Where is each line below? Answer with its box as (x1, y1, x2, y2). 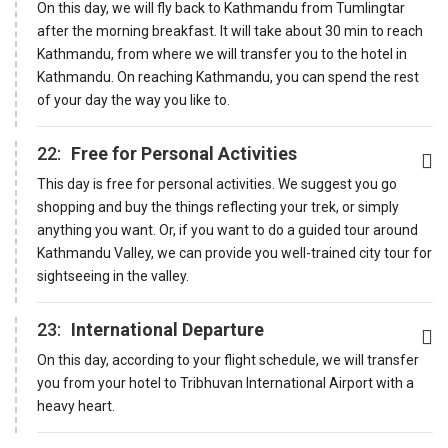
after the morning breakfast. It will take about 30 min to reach (37, 22, 423, 39)
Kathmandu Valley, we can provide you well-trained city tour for (37, 244, 432, 261)
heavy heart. (37, 397, 115, 414)
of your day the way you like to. (37, 91, 230, 108)
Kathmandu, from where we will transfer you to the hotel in (37, 45, 407, 62)
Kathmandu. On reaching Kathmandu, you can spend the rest (37, 68, 419, 85)
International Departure (71, 318, 264, 340)
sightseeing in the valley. (37, 267, 189, 284)
